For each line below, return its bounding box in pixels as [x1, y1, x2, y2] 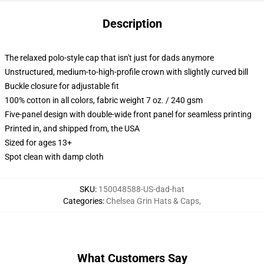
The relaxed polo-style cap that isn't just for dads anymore [5, 53, 214, 62]
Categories [63, 196, 103, 206]
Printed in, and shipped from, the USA [5, 124, 140, 133]
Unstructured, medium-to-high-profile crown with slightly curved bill [5, 67, 248, 77]
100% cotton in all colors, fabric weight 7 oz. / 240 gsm [5, 95, 203, 105]
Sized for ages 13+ [5, 138, 72, 147]
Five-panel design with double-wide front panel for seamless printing [5, 110, 252, 119]
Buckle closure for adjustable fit [5, 81, 119, 91]
